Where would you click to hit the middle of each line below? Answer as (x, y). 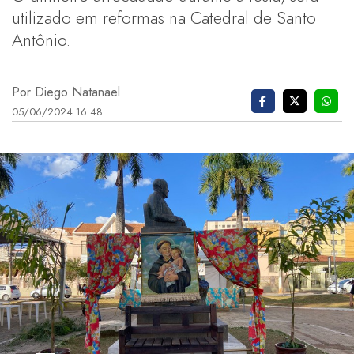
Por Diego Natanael (66, 92)
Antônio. (41, 40)
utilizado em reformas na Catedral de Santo (164, 17)
